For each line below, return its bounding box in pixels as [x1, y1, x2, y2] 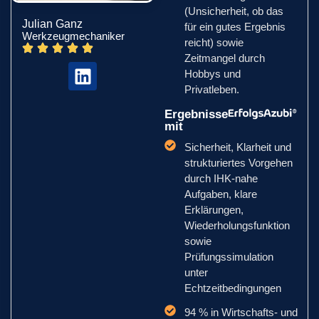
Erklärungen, [184, 204, 244, 216]
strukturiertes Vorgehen [184, 157, 293, 169]
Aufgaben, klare [184, 188, 258, 200]
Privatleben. [184, 83, 240, 95]
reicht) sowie [184, 36, 244, 48]
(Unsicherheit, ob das [184, 5, 284, 17]
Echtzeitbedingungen [184, 282, 282, 294]
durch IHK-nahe [184, 172, 258, 184]
